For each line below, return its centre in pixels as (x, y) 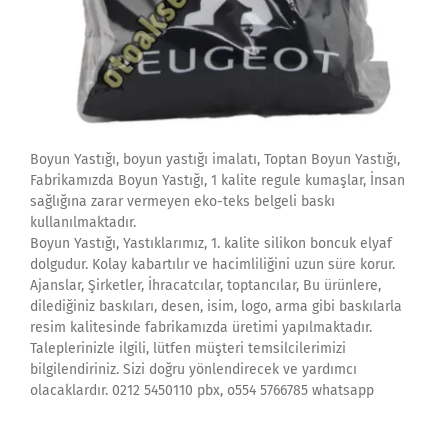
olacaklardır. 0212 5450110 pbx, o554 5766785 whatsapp (202, 390)
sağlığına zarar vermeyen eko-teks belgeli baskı (182, 201)
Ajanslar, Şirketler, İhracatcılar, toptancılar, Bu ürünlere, (205, 285)
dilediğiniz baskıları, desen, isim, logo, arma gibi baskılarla (216, 306)
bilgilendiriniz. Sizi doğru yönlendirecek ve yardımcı (193, 369)
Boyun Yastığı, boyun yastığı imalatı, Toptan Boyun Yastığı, (215, 159)
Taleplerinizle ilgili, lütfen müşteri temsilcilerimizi (188, 348)
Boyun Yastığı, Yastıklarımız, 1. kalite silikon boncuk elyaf (211, 243)
